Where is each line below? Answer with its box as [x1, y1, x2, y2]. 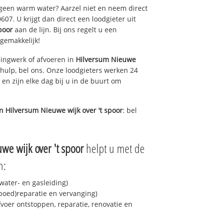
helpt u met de [84, 140, 145, 157]
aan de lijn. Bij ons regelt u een [13, 24, 117, 34]
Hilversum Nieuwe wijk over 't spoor [5, 106, 123, 115]
